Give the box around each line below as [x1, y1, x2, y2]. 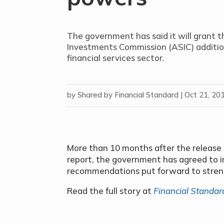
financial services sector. [67, 52, 165, 63]
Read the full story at [67, 185, 154, 196]
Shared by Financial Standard [77, 90, 179, 100]
